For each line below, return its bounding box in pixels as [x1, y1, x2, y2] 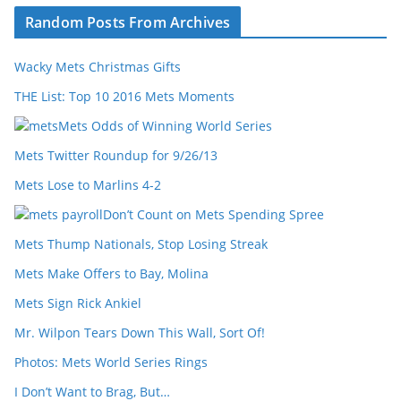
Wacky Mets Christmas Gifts [14, 58, 181, 75]
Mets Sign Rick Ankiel [14, 294, 141, 311]
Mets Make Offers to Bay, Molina [14, 265, 209, 282]
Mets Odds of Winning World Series [58, 117, 272, 134]
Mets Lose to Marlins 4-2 [14, 176, 161, 193]
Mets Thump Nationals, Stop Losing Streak [14, 235, 268, 252]
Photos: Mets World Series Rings [14, 354, 208, 371]
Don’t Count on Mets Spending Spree [103, 206, 324, 223]
